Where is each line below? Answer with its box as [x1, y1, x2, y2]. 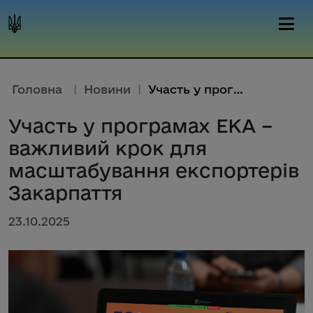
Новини [84, 82, 131, 96]
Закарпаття [8, 182, 122, 203]
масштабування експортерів [8, 159, 299, 181]
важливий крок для [8, 137, 207, 159]
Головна [12, 82, 62, 96]
